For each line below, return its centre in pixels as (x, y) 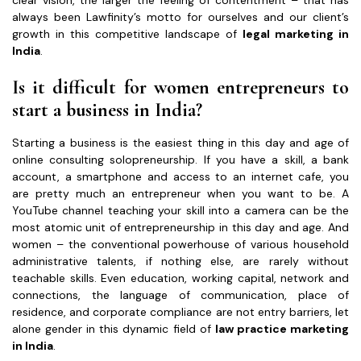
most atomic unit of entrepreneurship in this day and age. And (180, 227)
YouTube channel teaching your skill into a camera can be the (180, 210)
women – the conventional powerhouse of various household (180, 244)
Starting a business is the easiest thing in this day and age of (180, 142)
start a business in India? (107, 110)
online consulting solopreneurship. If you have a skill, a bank (180, 159)
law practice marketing (282, 328)
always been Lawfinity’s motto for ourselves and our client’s (180, 17)
